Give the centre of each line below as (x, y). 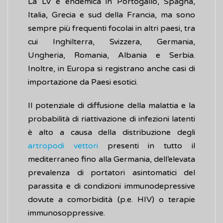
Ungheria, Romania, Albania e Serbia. (111, 56)
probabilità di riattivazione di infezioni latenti (111, 119)
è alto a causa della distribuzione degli (111, 133)
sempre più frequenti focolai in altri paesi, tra (111, 29)
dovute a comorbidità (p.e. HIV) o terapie (111, 200)
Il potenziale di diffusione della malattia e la (111, 106)
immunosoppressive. (66, 213)
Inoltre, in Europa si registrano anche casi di (111, 69)
